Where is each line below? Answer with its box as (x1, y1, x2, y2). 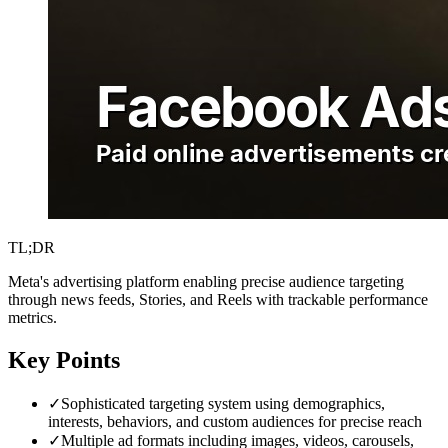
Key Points (8, 346, 120, 373)
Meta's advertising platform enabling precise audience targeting (8, 272, 404, 290)
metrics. (8, 308, 57, 326)
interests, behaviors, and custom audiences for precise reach (48, 412, 422, 430)
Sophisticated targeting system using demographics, (61, 394, 385, 412)
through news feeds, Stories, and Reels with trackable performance (8, 290, 428, 308)
